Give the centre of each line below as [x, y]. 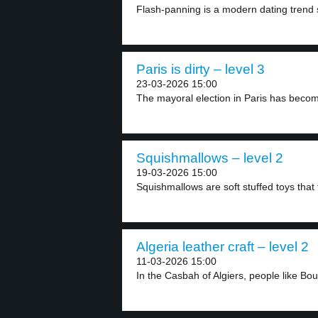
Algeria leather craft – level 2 [223, 247]
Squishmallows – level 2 [210, 158]
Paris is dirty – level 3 [201, 69]
